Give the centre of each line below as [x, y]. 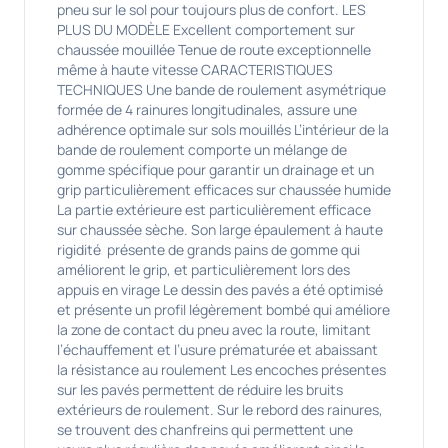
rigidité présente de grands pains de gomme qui [208, 249]
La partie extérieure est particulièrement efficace [214, 209]
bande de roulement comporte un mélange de [202, 149]
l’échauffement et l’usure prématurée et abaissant [217, 349]
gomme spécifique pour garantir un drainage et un [215, 169]
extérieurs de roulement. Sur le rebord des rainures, [220, 409]
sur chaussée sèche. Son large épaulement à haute [220, 229]
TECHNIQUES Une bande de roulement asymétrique [221, 89]
